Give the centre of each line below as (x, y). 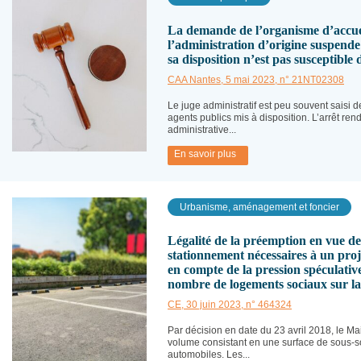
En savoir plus (205, 154)
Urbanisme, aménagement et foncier (259, 207)
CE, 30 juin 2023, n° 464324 (230, 305)
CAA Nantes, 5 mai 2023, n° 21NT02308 (256, 80)
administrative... (202, 130)
